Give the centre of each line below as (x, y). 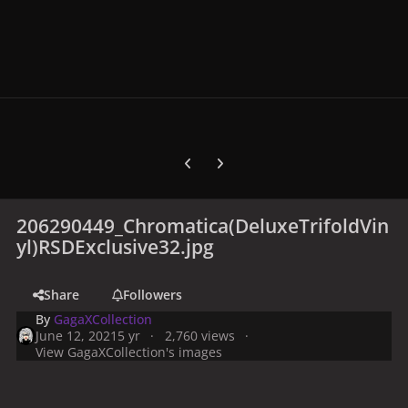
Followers (152, 294)
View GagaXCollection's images (129, 352)
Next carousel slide (261, 157)
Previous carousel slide (241, 157)
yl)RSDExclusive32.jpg (116, 246)
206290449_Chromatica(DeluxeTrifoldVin (203, 225)
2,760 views (199, 335)
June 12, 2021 (77, 335)
